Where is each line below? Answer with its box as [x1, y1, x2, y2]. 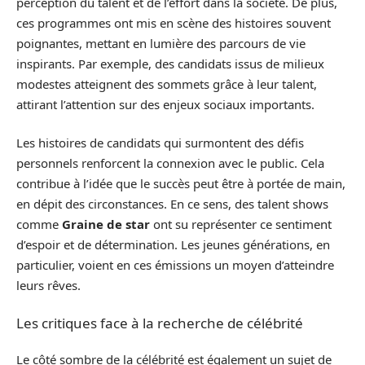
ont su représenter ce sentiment [150, 216, 332, 233]
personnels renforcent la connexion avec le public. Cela [16, 155, 324, 172]
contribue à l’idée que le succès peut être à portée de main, [16, 175, 345, 192]
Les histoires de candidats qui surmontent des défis [16, 134, 304, 152]
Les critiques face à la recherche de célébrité [16, 313, 303, 332]
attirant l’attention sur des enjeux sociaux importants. [16, 95, 314, 112]
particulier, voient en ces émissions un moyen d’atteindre [16, 257, 334, 274]
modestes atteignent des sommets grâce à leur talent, [16, 75, 317, 92]
